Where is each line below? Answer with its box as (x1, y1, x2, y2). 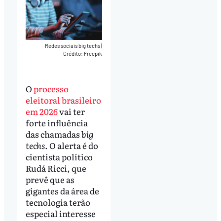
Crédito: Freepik (63, 50, 103, 57)
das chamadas (25, 128, 81, 141)
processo (33, 82, 69, 95)
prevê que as (25, 173, 74, 186)
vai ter (57, 105, 85, 118)
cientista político (25, 150, 93, 163)
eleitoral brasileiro (25, 94, 101, 107)
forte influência (25, 116, 88, 129)
